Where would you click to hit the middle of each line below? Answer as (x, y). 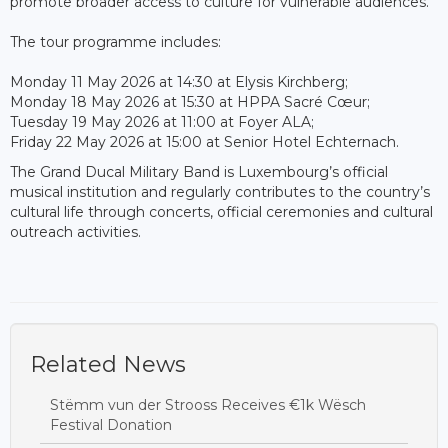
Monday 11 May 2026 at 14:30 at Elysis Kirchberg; (179, 81)
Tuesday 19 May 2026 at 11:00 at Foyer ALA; (162, 121)
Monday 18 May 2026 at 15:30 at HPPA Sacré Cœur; (190, 101)
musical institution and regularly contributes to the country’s (220, 191)
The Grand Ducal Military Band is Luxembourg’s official (199, 171)
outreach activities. (75, 231)
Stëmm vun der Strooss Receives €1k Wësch (208, 404)
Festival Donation (111, 424)
